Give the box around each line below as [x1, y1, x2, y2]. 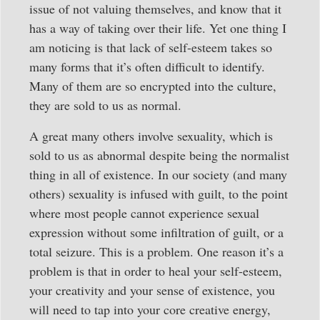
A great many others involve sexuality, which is [29, 126, 273, 144]
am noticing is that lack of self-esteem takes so [29, 38, 272, 56]
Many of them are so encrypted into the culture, [29, 76, 276, 94]
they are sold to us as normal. [29, 96, 181, 114]
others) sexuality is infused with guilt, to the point [29, 184, 288, 202]
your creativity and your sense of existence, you [29, 281, 275, 299]
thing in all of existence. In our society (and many [29, 165, 287, 183]
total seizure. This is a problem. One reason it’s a [29, 242, 284, 260]
